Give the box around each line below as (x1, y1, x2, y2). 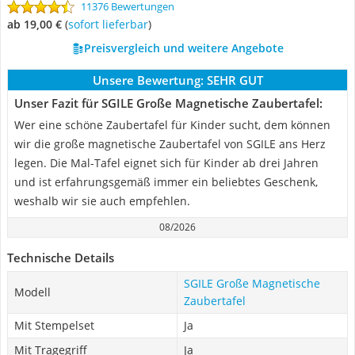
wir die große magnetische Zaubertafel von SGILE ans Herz (14, 136, 326, 151)
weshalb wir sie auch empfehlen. (14, 193, 190, 208)
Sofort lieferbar (74, 17, 148, 32)
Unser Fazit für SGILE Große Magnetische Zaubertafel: (14, 95, 323, 111)
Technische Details (7, 250, 114, 265)
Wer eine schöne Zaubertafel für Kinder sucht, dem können (14, 117, 330, 132)
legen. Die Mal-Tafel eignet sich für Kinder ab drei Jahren (14, 155, 319, 170)
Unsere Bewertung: (92, 72, 204, 88)
